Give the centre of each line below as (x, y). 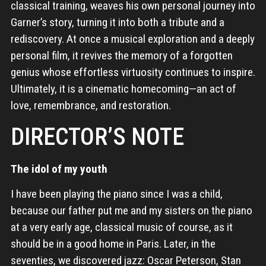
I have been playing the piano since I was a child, (116, 194)
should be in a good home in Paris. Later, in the (113, 244)
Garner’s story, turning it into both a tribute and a (117, 23)
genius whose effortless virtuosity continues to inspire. (133, 72)
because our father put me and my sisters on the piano (131, 211)
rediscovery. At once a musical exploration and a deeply (132, 39)
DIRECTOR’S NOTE (97, 137)
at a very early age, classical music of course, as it (121, 227)
